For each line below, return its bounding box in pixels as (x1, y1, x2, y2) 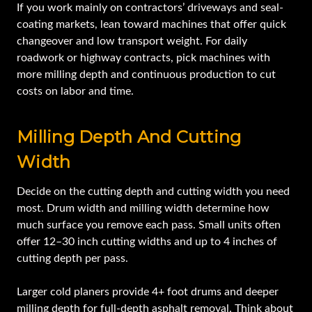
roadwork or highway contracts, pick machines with (17, 52, 270, 64)
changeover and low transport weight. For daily (17, 36, 247, 47)
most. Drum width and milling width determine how (17, 203, 270, 214)
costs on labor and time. (17, 86, 134, 97)
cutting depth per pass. (17, 253, 131, 265)
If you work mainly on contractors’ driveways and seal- (17, 2, 283, 14)
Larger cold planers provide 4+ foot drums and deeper (17, 286, 279, 298)
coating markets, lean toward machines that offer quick (17, 19, 286, 31)
